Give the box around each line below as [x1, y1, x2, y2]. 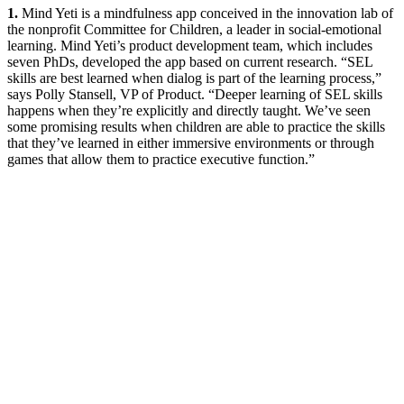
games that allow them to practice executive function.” [7, 151, 315, 167]
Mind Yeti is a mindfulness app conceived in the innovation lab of [22, 5, 393, 21]
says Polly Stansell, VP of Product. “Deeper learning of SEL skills [7, 86, 382, 102]
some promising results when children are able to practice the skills [7, 118, 385, 134]
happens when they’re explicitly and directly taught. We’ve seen [7, 102, 371, 118]
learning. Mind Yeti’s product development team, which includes [7, 37, 372, 53]
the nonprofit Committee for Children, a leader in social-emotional [7, 21, 381, 37]
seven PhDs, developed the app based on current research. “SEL [7, 53, 372, 69]
